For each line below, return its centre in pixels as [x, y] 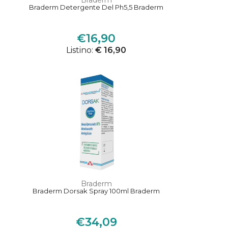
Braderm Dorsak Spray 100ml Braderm [96, 191]
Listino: [81, 50]
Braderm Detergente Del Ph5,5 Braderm [96, 7]
